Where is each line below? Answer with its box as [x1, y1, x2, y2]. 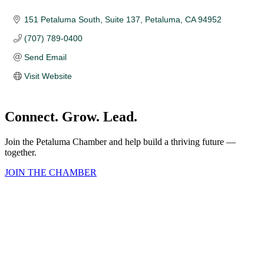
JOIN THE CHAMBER [5, 167, 97, 177]
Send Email [24, 52, 67, 62]
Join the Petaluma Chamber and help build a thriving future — [5, 136, 236, 147]
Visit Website [24, 71, 72, 81]
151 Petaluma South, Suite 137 [24, 14, 140, 24]
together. [5, 147, 37, 157]
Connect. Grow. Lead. [5, 108, 137, 124]
